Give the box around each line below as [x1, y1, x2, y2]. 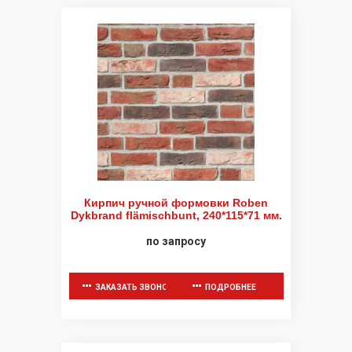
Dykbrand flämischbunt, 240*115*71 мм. [70, 209, 282, 222]
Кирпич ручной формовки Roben [84, 196, 268, 210]
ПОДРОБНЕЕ [205, 283, 256, 292]
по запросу [146, 235, 206, 248]
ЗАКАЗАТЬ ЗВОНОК [95, 283, 173, 292]
